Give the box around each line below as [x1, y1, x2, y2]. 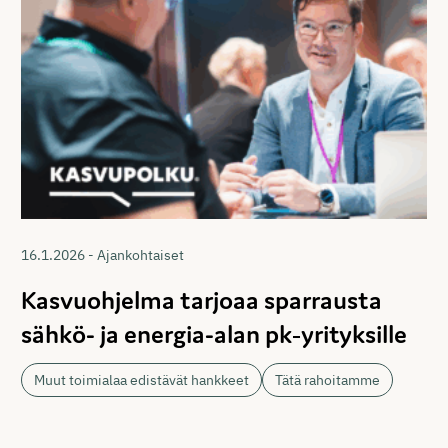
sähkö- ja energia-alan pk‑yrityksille [21, 317, 408, 350]
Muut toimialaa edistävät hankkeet [34, 370, 250, 389]
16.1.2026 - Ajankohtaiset [21, 245, 185, 264]
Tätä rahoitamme [275, 370, 381, 389]
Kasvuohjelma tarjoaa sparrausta [21, 283, 383, 316]
